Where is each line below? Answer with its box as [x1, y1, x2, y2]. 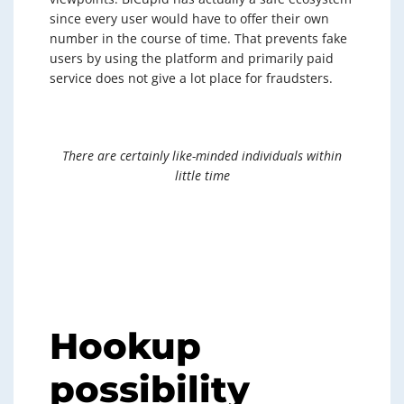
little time [174, 167, 230, 184]
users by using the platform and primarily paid [50, 50, 334, 67]
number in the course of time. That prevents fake [50, 30, 347, 47]
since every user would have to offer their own [50, 10, 329, 27]
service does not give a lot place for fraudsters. [50, 69, 333, 87]
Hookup [50, 324, 201, 368]
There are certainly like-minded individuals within [62, 147, 342, 164]
